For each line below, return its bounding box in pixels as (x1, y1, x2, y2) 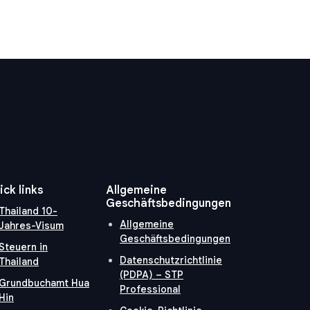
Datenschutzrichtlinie (120, 254, 222, 267)
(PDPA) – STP (120, 268, 183, 282)
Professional (120, 283, 181, 296)
